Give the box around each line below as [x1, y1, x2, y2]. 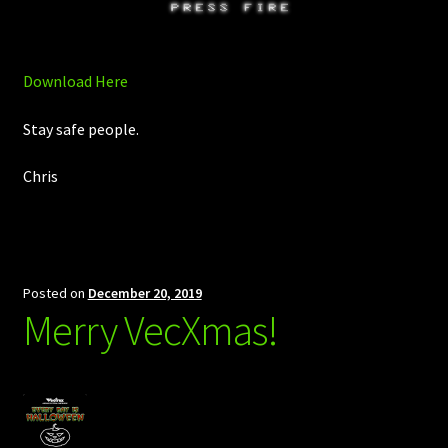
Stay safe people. [22, 118, 139, 139]
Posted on [22, 283, 88, 302]
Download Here [22, 71, 128, 92]
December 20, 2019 [87, 283, 202, 302]
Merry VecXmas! [22, 303, 278, 356]
